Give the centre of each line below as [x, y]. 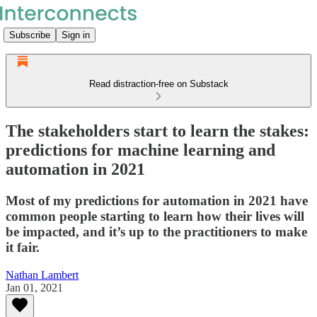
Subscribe [30, 35]
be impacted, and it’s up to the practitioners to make [156, 231]
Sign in [76, 35]
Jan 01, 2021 [34, 287]
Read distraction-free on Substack [158, 84]
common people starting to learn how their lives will [155, 216]
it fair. [23, 247]
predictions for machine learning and [140, 150]
